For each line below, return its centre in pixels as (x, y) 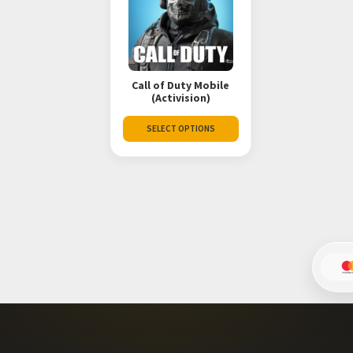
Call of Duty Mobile (181, 85)
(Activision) (180, 97)
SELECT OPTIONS (180, 129)
